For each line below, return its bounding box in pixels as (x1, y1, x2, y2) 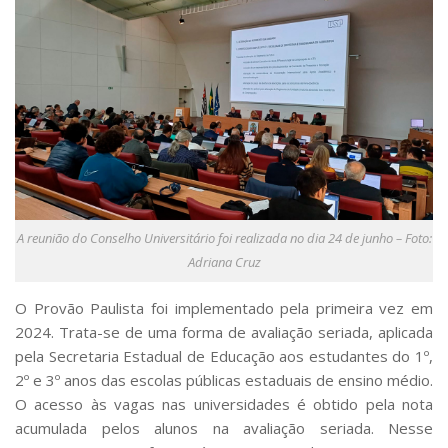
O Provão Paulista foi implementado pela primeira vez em (15, 297, 433, 318)
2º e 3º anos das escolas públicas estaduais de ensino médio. (15, 369, 433, 390)
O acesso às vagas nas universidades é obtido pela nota (15, 393, 433, 414)
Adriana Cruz (187, 252, 261, 271)
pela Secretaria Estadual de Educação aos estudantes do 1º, (15, 345, 433, 366)
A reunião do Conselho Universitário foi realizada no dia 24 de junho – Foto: (16, 228, 432, 247)
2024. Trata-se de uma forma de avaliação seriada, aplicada (15, 321, 433, 342)
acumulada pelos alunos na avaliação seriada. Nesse (15, 417, 433, 438)
